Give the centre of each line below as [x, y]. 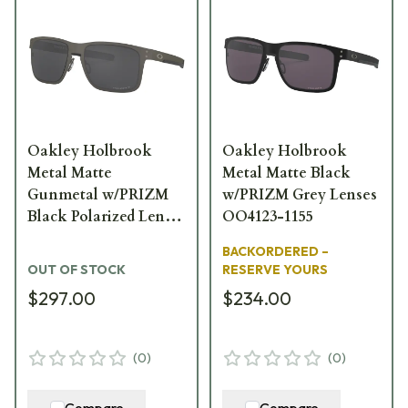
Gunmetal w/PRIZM [98, 194]
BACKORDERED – [275, 251]
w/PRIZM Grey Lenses [300, 194]
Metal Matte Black [286, 173]
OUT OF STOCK [76, 269]
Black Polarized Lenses [107, 216]
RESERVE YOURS [275, 269]
